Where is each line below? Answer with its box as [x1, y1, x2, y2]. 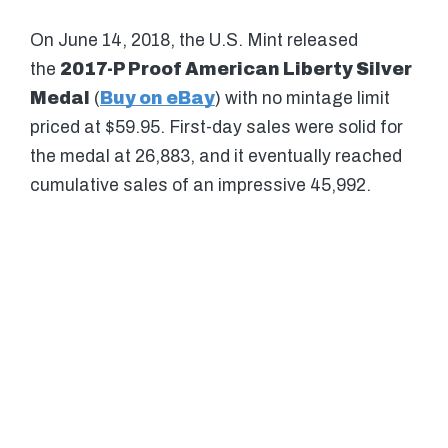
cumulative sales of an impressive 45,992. [30, 176, 371, 196]
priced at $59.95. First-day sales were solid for [30, 118, 403, 138]
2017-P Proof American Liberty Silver [60, 60, 412, 80]
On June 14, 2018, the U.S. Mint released [30, 31, 358, 51]
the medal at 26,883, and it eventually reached [30, 147, 402, 167]
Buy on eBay [100, 89, 215, 109]
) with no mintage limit [215, 89, 390, 109]
